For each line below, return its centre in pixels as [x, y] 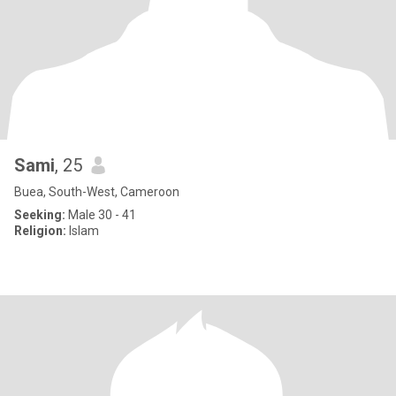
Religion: [40, 231]
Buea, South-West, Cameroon [97, 192]
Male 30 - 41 [101, 215]
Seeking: [40, 215]
